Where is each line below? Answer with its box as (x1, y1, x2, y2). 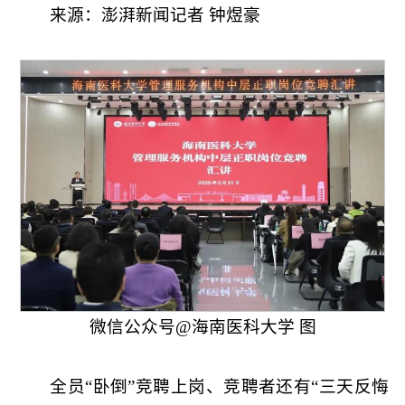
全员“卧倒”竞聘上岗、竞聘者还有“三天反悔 (50, 376, 390, 396)
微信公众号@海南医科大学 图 (89, 316, 316, 336)
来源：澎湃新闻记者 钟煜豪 (50, 5, 261, 24)
